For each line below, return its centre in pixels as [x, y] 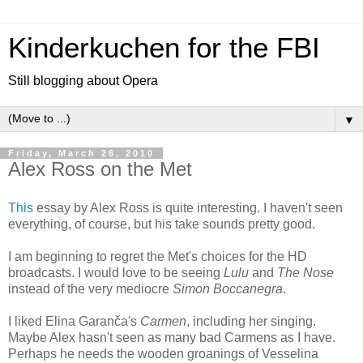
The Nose [305, 272]
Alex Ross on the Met [100, 169]
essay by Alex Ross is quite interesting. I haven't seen [188, 207]
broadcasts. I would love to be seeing [116, 272]
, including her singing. [251, 321]
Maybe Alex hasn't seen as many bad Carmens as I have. [172, 337]
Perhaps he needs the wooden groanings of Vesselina [163, 353]
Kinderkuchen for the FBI [164, 48]
